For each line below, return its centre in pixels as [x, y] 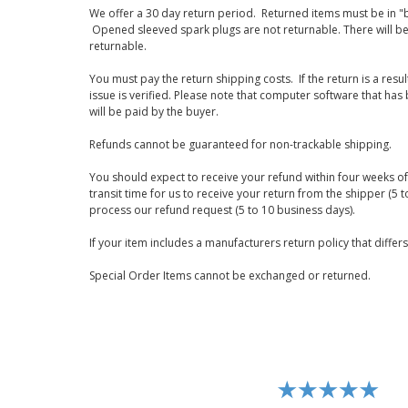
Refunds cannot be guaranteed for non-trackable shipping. [241, 144]
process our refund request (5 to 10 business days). [222, 210]
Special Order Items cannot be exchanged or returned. [231, 275]
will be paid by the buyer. [155, 112]
